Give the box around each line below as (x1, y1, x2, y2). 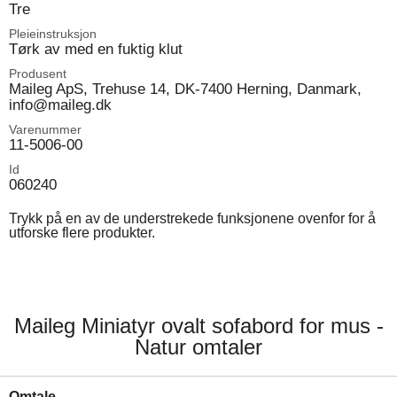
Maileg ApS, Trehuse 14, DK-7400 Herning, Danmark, (9, 80, 362, 97)
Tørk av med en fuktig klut (9, 40, 183, 58)
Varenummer (9, 122, 82, 136)
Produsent (9, 66, 66, 81)
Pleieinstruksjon (9, 27, 97, 41)
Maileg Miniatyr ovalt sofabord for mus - (13, 314, 384, 338)
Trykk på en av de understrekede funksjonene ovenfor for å (9, 211, 376, 226)
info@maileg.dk (9, 96, 112, 113)
